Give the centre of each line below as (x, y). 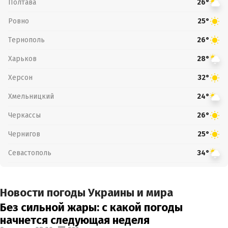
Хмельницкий (31, 96)
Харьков (22, 59)
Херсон (20, 77)
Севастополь (30, 153)
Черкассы (24, 115)
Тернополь (26, 40)
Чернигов (24, 134)
